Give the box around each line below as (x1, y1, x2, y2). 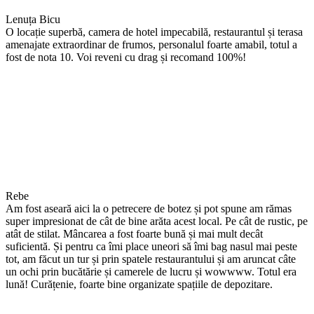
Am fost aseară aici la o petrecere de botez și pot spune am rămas (6, 203, 292, 215)
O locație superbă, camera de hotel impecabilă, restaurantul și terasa (6, 26, 303, 39)
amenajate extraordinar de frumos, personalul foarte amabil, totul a (6, 39, 297, 51)
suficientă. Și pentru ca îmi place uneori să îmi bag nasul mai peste (6, 240, 297, 253)
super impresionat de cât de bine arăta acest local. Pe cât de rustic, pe (6, 215, 308, 228)
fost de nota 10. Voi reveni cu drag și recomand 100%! (6, 51, 246, 64)
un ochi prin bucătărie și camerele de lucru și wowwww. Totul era (6, 266, 296, 278)
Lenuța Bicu (6, 13, 60, 26)
